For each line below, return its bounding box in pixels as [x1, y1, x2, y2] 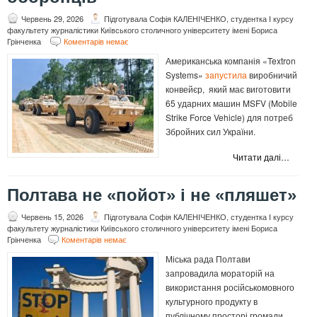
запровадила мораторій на [166, 267, 275, 279]
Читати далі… [233, 151, 289, 163]
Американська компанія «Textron [166, 54, 296, 67]
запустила [205, 69, 247, 81]
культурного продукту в [166, 295, 258, 308]
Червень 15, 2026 [21, 211, 83, 223]
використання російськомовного [166, 281, 294, 294]
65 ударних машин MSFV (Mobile [166, 97, 297, 110]
